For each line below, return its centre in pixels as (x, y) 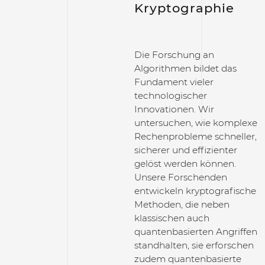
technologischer (171, 96)
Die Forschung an (174, 55)
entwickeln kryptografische (195, 191)
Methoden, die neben (182, 205)
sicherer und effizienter (186, 150)
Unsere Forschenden (181, 177)
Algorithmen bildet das (186, 69)
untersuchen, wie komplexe (196, 123)
